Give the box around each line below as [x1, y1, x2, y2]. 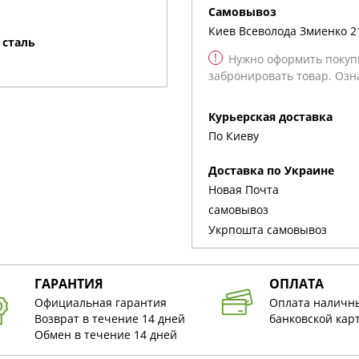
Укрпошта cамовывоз [208, 221, 327, 237]
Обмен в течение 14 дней [34, 326, 177, 342]
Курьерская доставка [216, 108, 333, 124]
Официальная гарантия [34, 294, 167, 310]
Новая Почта [208, 181, 279, 197]
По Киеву [208, 127, 259, 143]
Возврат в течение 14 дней [34, 310, 185, 326]
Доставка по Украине [217, 162, 334, 178]
